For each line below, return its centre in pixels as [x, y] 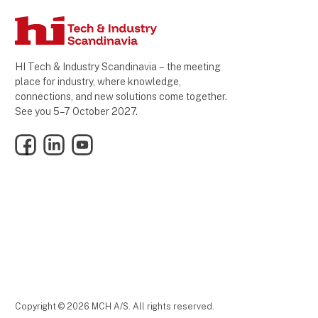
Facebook [38, 140]
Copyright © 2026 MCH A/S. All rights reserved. [115, 307]
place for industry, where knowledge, [98, 81]
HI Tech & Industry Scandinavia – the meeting [117, 66]
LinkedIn [63, 140]
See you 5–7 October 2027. [76, 111]
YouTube [92, 140]
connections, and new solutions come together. [121, 96]
